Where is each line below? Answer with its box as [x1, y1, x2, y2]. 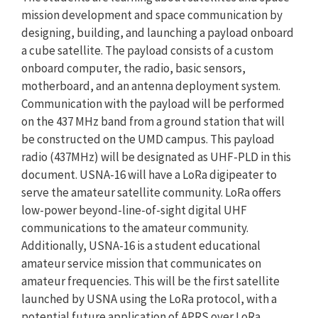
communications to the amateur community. [21, 220, 248, 236]
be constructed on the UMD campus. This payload [21, 131, 275, 147]
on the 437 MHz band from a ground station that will [21, 114, 285, 129]
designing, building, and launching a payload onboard [21, 25, 294, 40]
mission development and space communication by [21, 7, 283, 23]
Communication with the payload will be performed [21, 96, 285, 111]
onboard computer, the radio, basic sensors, [21, 60, 246, 76]
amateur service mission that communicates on [21, 256, 261, 271]
